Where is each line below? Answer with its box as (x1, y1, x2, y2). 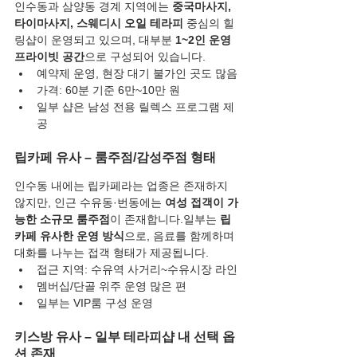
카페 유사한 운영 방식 (14, 229, 124, 243)
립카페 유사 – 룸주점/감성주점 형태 (14, 151, 216, 165)
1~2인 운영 (175, 33, 234, 47)
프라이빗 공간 (14, 50, 84, 64)
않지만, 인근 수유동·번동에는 (14, 196, 165, 210)
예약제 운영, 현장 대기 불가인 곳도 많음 (37, 67, 237, 80)
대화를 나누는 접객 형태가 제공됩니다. (14, 246, 209, 260)
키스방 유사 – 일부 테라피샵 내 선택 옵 (14, 330, 235, 344)
